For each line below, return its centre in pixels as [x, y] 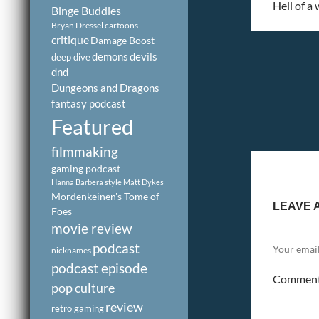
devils [143, 56]
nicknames [71, 250]
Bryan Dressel [77, 25]
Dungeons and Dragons [105, 88]
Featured [92, 126]
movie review [92, 229]
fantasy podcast [89, 103]
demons [110, 56]
